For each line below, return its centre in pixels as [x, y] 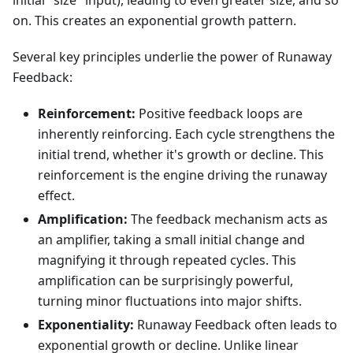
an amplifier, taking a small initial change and [171, 240]
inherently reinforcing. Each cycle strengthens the [186, 134]
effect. [56, 196]
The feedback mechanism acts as [228, 219]
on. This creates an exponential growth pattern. [154, 21]
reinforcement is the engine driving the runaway [182, 175]
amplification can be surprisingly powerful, [165, 281]
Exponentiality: [86, 325]
